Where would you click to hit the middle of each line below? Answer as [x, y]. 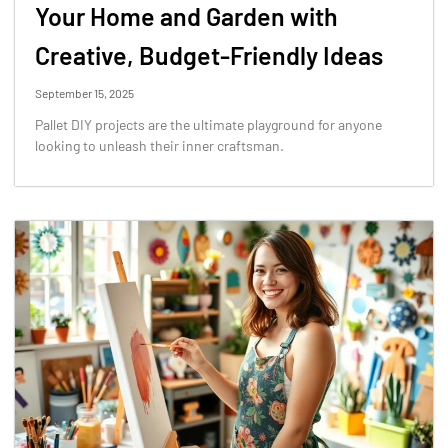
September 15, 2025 [84, 92]
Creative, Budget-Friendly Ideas [209, 54]
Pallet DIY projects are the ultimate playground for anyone [208, 124]
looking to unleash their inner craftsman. [159, 145]
